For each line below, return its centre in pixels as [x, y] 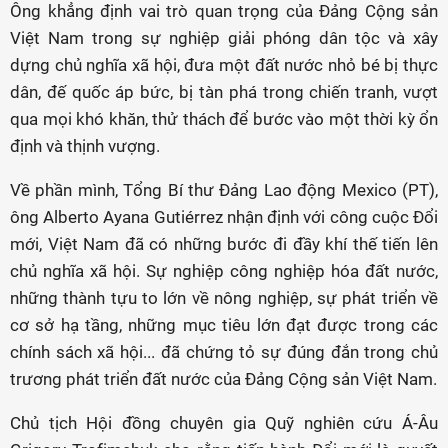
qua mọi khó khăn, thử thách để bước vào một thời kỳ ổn [224, 119]
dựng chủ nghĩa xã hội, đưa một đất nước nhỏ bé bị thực [224, 65]
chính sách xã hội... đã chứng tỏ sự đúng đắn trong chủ [224, 352]
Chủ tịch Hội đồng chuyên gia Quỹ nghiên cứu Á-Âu [224, 423]
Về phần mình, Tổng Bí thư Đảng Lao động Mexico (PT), [224, 190]
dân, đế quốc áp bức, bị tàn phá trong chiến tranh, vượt [224, 92]
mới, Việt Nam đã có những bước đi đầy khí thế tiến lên [224, 244]
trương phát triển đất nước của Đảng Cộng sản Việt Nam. [223, 379]
